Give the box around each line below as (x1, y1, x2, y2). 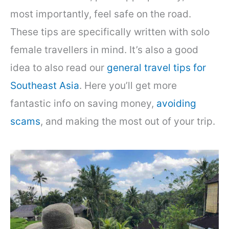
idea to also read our (10, 61, 107, 74)
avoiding (156, 97, 196, 109)
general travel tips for (107, 61, 206, 74)
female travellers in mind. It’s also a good (10, 43, 198, 56)
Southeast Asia (10, 79, 79, 91)
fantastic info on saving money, (10, 97, 156, 109)
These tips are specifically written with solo (10, 26, 210, 38)
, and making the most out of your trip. (40, 115, 215, 127)
